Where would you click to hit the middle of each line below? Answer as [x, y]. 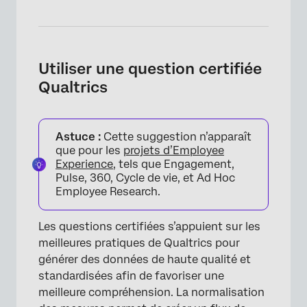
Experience [84, 164]
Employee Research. [108, 191]
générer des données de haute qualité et [145, 259]
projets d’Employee [174, 150]
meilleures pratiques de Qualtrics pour [139, 243]
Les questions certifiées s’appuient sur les [149, 226]
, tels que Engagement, [174, 164]
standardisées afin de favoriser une [131, 275]
